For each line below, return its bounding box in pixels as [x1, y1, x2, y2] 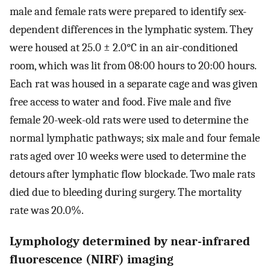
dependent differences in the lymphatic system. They [10, 22, 253, 36]
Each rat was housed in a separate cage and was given [10, 77, 258, 90]
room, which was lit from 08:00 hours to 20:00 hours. [10, 58, 256, 72]
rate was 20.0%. [10, 203, 84, 217]
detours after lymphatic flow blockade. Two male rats [10, 167, 255, 181]
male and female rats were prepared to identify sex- [10, 4, 246, 18]
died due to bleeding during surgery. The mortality [10, 185, 242, 199]
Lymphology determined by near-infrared [10, 234, 250, 249]
